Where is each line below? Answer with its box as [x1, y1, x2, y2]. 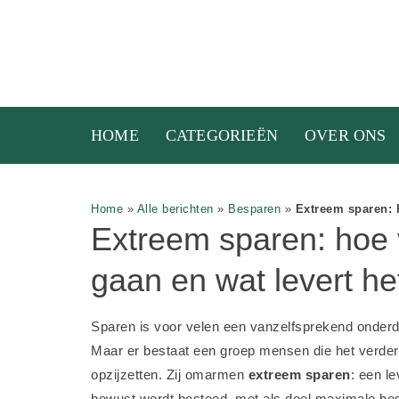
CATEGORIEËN [165, 126, 279, 144]
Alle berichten [136, 202, 214, 216]
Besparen [228, 202, 281, 216]
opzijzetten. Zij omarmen [91, 367, 248, 382]
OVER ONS [305, 126, 387, 144]
